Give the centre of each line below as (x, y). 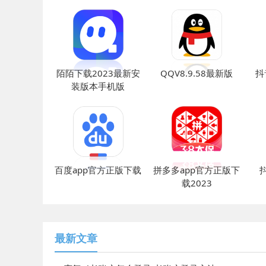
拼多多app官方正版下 (197, 170)
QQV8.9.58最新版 (197, 73)
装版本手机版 (98, 86)
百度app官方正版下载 (98, 170)
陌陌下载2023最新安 (98, 73)
